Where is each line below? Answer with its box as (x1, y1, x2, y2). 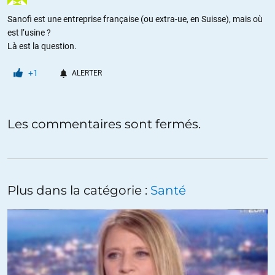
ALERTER (72, 68, 102, 77)
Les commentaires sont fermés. (7, 116, 201, 131)
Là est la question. (7, 41, 77, 51)
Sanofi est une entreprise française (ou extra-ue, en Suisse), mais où (7, 14, 263, 24)
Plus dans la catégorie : (7, 182, 150, 198)
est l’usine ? (7, 27, 51, 37)
